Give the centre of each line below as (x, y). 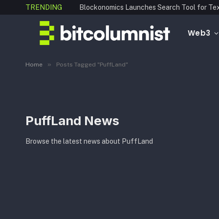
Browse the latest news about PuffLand (89, 141)
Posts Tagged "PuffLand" (92, 65)
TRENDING (44, 7)
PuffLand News (72, 120)
